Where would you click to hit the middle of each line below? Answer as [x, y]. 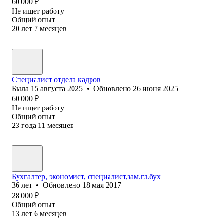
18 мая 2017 [102, 185]
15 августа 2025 [57, 88]
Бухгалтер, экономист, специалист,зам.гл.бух [86, 176]
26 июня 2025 [155, 88]
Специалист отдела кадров [56, 79]
